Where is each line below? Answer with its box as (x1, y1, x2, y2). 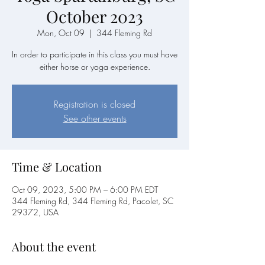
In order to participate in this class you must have (12, 49, 177, 60)
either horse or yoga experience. (39, 61, 150, 72)
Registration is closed (54, 98, 135, 111)
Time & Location (12, 159, 102, 174)
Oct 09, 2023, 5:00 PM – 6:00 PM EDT (12, 184, 158, 195)
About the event (12, 238, 96, 254)
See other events (63, 112, 127, 125)
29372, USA (12, 206, 59, 218)
